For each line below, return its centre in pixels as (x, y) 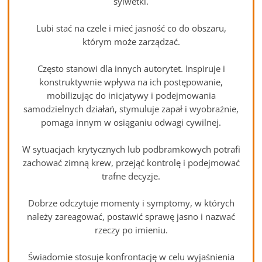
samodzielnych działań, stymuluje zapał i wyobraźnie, (131, 108)
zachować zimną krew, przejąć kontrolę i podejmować (131, 162)
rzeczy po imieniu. (131, 230)
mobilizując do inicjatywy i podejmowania (131, 95)
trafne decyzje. (131, 176)
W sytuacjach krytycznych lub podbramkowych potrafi (131, 149)
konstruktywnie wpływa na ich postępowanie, (131, 82)
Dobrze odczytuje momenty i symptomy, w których (131, 203)
